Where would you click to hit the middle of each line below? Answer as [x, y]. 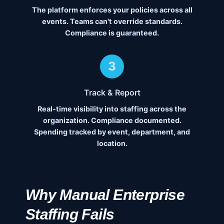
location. [112, 143]
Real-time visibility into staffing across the [112, 109]
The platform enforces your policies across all [112, 10]
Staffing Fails [70, 214]
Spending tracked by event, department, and [112, 132]
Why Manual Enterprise [105, 195]
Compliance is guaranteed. [112, 33]
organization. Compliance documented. [112, 120]
